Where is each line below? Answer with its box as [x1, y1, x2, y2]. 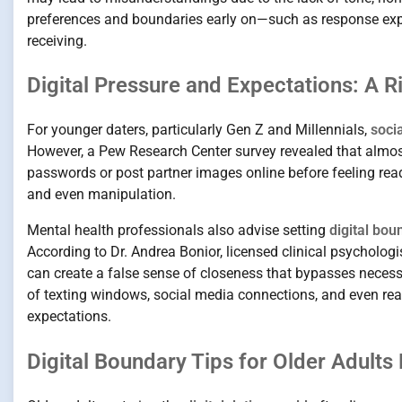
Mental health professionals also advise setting [27, 222, 329, 240]
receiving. [27, 31, 87, 49]
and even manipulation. [27, 186, 176, 204]
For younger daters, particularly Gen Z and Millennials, [27, 121, 371, 139]
